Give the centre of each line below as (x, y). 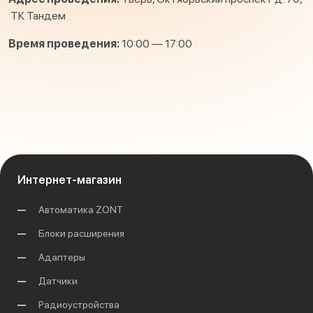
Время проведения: (64, 44)
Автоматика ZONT (81, 210)
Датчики (58, 281)
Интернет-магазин (70, 180)
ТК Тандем (37, 16)
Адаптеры (62, 257)
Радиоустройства (79, 305)
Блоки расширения (81, 234)
